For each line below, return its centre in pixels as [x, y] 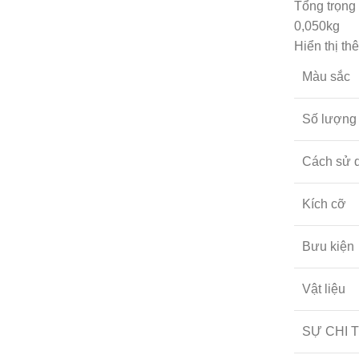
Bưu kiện [328, 246]
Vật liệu [324, 288]
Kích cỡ [324, 204]
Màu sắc [326, 76]
